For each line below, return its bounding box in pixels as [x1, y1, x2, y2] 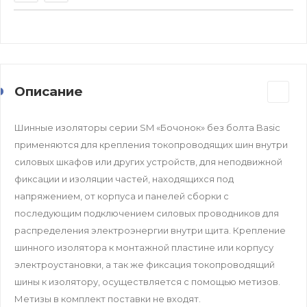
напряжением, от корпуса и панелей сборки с [14, 190, 229, 201]
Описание [14, 83, 83, 99]
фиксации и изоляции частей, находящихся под [14, 173, 234, 184]
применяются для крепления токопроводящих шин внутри [14, 138, 288, 150]
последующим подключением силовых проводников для [14, 207, 279, 219]
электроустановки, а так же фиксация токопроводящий [14, 258, 275, 270]
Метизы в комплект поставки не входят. [14, 293, 201, 304]
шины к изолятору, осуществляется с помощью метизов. [14, 275, 280, 287]
